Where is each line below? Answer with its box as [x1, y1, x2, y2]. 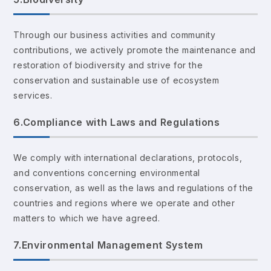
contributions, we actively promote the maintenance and [13, 44, 256, 55]
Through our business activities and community [13, 29, 216, 40]
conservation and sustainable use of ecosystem [13, 74, 220, 85]
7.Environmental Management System [13, 238, 203, 251]
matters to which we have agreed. [13, 212, 160, 223]
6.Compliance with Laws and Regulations [13, 116, 220, 128]
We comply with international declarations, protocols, [13, 152, 243, 163]
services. [13, 90, 53, 100]
